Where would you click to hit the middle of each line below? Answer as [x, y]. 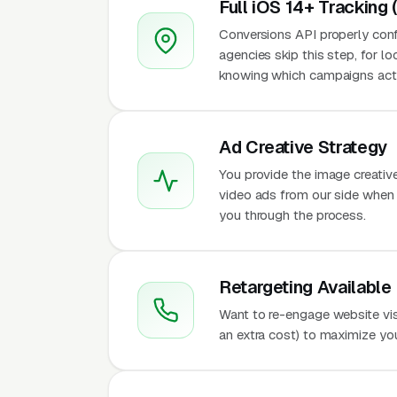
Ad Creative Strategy [303, 147]
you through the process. [293, 214]
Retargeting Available [305, 287]
